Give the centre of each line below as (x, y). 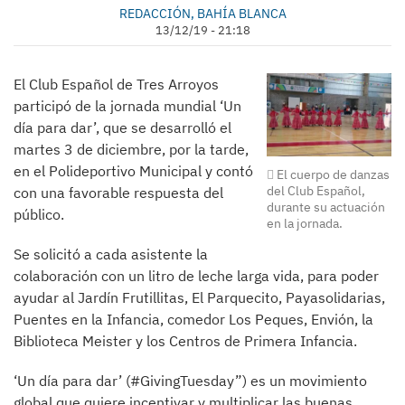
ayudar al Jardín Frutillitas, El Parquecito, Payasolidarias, (199, 297)
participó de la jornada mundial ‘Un (127, 106)
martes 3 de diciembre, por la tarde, (131, 149)
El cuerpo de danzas (332, 174)
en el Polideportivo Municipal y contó (133, 171)
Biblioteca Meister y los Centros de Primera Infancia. (189, 341)
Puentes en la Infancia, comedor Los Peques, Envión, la (193, 319)
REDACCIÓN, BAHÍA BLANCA (202, 13)
